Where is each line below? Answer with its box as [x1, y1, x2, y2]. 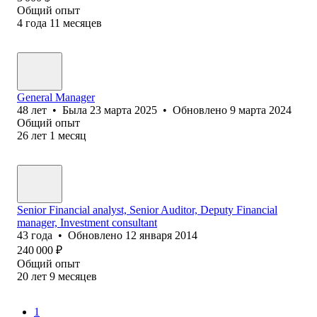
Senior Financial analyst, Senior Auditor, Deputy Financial [17, 203, 277, 216]
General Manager [17, 91, 95, 103]
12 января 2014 [125, 229, 197, 241]
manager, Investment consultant [17, 216, 157, 229]
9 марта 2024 [230, 103, 292, 116]
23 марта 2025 [90, 103, 157, 116]
